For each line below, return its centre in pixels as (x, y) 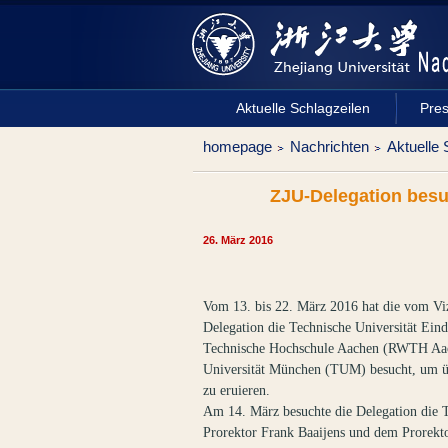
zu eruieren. (236, 390)
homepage (237, 146)
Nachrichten (329, 146)
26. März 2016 (238, 240)
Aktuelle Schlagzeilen (303, 108)
